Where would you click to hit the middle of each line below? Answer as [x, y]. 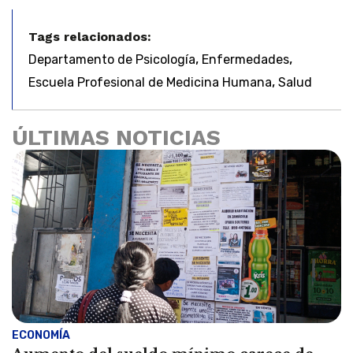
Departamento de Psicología [112, 59]
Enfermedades [245, 59]
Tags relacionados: [90, 36]
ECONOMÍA [41, 335]
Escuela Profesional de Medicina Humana [150, 82]
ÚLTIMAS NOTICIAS [116, 137]
